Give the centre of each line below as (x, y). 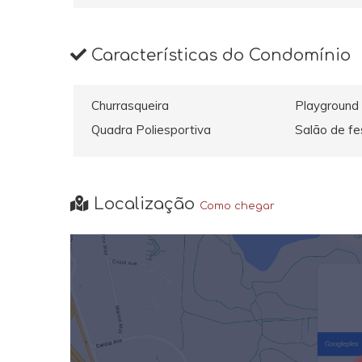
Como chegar (237, 206)
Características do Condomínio (219, 55)
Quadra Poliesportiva (152, 129)
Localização (144, 204)
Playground (326, 106)
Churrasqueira (130, 106)
